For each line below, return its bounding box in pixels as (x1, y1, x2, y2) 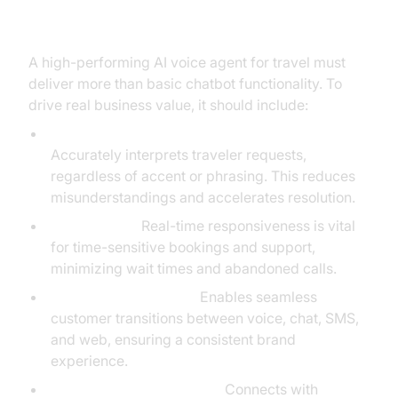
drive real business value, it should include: (28, 96, 308, 114)
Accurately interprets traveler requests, (50, 146, 306, 163)
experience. (50, 352, 128, 370)
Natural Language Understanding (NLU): (50, 124, 316, 142)
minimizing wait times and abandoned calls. (50, 259, 337, 277)
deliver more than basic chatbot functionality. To (28, 75, 342, 92)
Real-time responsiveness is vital (137, 217, 355, 235)
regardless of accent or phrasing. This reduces (50, 167, 355, 185)
